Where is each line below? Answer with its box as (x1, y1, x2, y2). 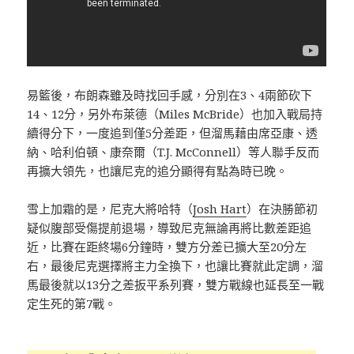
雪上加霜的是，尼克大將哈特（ (27, 200, 194, 217)
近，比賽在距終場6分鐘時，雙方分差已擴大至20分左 (27, 238, 307, 254)
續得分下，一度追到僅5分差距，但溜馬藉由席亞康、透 (27, 124, 318, 141)
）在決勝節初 (247, 200, 318, 217)
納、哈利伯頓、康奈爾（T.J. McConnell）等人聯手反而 (27, 143, 320, 160)
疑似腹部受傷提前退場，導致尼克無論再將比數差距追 (27, 219, 312, 235)
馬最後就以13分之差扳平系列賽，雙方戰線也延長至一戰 (27, 276, 325, 292)
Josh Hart (193, 200, 247, 217)
